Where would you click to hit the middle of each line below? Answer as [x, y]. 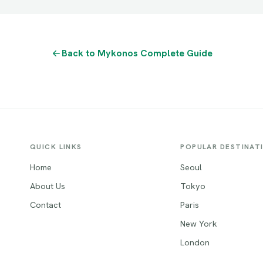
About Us [47, 186]
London [195, 242]
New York [199, 223]
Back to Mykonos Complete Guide [137, 53]
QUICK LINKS [56, 146]
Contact [45, 204]
